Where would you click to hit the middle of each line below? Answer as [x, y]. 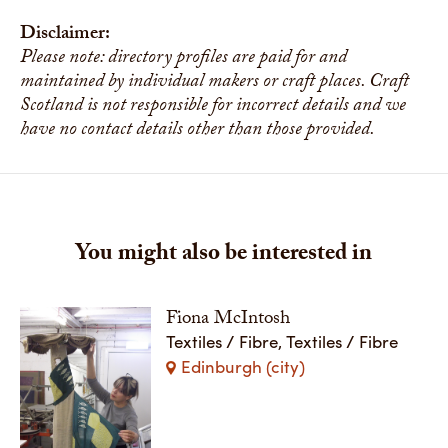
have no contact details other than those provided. [197, 130]
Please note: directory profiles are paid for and [183, 58]
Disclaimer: [65, 34]
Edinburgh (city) [243, 365]
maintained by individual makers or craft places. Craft [214, 82]
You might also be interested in [224, 255]
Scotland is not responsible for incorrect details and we [213, 106]
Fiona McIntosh [228, 319]
